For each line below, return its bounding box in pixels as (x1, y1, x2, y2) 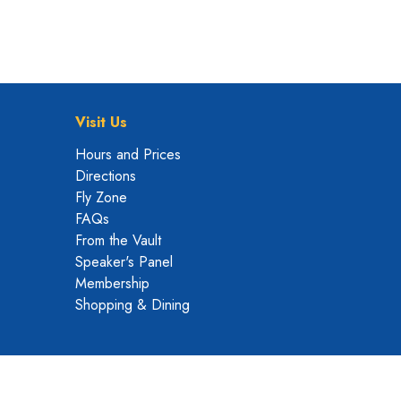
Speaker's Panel (74, 252, 173, 272)
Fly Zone (74, 187, 127, 208)
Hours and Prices (74, 144, 181, 165)
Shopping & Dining (74, 294, 190, 315)
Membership (74, 273, 149, 294)
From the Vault (74, 230, 161, 251)
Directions (74, 166, 136, 186)
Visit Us (74, 112, 127, 132)
